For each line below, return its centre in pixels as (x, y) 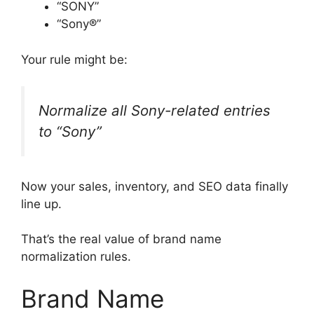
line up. (41, 204)
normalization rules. (76, 257)
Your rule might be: (74, 59)
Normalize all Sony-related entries (155, 111)
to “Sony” (70, 132)
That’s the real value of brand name (121, 239)
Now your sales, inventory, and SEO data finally (155, 186)
